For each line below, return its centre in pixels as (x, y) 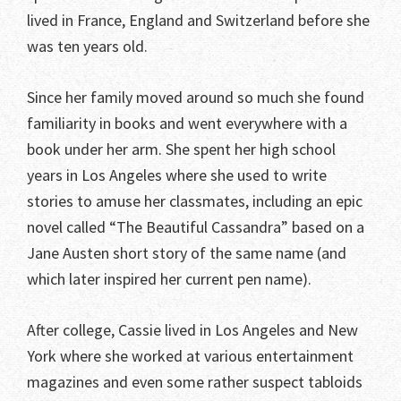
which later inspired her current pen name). (169, 279)
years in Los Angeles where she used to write (177, 175)
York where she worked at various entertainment (190, 356)
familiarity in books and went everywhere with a (187, 124)
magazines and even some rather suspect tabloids (195, 382)
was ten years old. (87, 47)
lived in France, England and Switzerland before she (198, 21)
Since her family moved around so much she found (196, 98)
